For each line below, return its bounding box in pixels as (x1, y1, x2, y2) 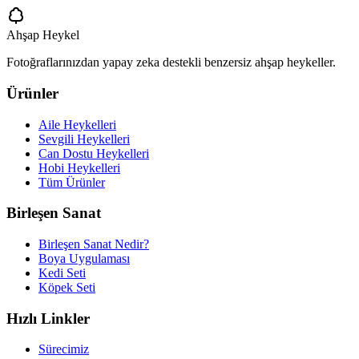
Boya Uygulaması (38, 252, 130, 266)
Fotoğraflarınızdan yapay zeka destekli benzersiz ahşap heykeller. (6, 55, 336, 70)
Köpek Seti (38, 280, 95, 295)
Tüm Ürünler (38, 175, 105, 189)
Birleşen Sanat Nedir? (38, 237, 149, 252)
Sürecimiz (38, 342, 89, 357)
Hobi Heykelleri (38, 160, 120, 175)
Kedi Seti (38, 266, 86, 280)
